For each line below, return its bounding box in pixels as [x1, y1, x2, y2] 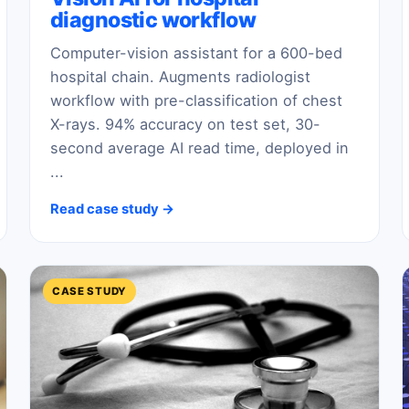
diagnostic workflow [50, 6, 256, 33]
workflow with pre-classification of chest [50, 91, 342, 110]
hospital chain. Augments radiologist [50, 68, 310, 87]
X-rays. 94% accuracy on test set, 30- [50, 115, 320, 134]
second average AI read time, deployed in [50, 139, 349, 158]
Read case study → [50, 200, 174, 217]
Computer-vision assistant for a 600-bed [50, 44, 342, 63]
